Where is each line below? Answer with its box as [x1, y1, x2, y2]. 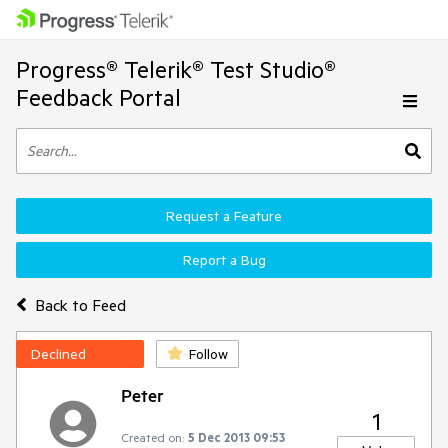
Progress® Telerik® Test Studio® [16, 55, 336, 84]
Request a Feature [166, 207, 282, 225]
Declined [31, 345, 86, 363]
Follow [189, 345, 228, 363]
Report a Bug [182, 251, 266, 269]
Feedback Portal [16, 83, 181, 112]
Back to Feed [34, 294, 126, 315]
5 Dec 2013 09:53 [188, 429, 285, 445]
